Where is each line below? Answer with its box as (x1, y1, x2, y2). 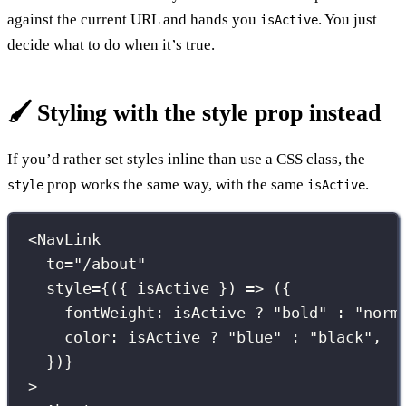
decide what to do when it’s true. (7, 35, 215, 53)
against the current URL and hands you (7, 10, 260, 28)
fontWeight (64, 304, 156, 323)
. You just (318, 10, 377, 28)
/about (82, 255, 138, 274)
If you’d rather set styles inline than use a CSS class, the (7, 150, 365, 168)
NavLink (37, 230, 101, 249)
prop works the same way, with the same (43, 175, 307, 193)
